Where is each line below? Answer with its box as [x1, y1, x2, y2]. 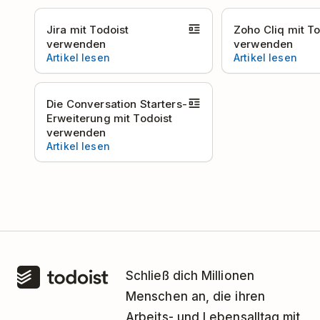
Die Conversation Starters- [46, 97, 187, 111]
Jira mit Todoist [46, 23, 129, 36]
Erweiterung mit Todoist [46, 111, 173, 125]
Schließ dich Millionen [126, 269, 254, 283]
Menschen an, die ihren [126, 289, 265, 304]
